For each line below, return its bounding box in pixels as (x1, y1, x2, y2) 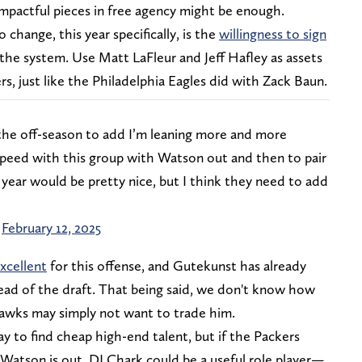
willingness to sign (219, 24, 326, 42)
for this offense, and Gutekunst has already (47, 256, 306, 274)
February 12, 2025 (2, 218, 101, 236)
